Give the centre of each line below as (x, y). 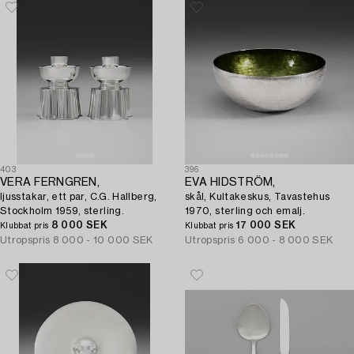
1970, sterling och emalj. (245, 211)
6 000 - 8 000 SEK (286, 240)
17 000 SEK (266, 225)
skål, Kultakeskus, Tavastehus (258, 197)
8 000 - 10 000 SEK (103, 240)
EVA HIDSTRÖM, (230, 183)
